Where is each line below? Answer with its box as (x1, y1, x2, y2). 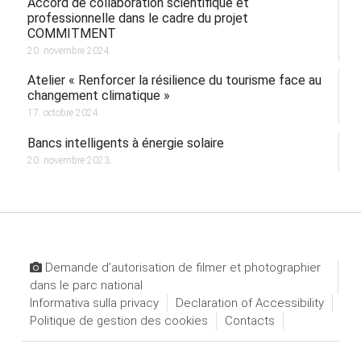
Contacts (224, 313, 275, 328)
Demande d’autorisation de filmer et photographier (41, 259, 321, 275)
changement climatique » (27, 88, 170, 104)
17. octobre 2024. (27, 107, 101, 119)
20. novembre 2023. (27, 154, 112, 166)
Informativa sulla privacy (29, 295, 159, 310)
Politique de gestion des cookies (29, 313, 208, 328)
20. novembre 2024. (27, 44, 112, 56)
